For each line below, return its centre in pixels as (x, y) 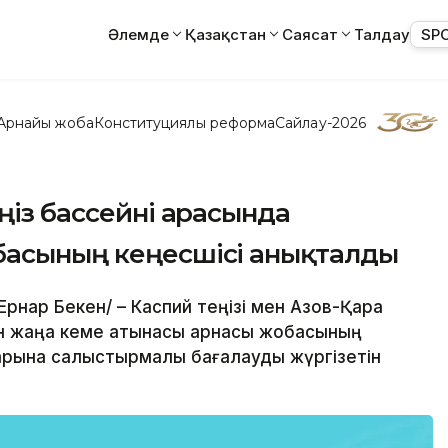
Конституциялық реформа (184, 122)
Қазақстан (225, 34)
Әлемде (138, 34)
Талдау (382, 34)
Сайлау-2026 (320, 122)
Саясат (310, 34)
